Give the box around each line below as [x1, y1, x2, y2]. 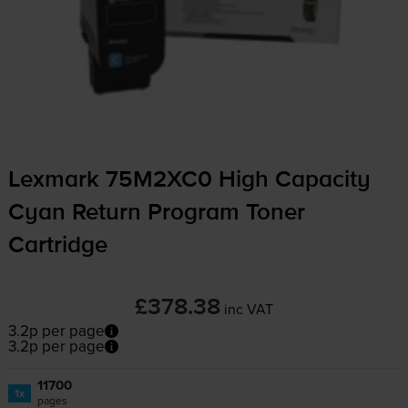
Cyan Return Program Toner [7, 201, 305, 226]
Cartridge [7, 234, 107, 259]
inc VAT [224, 299, 273, 320]
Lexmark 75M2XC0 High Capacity [7, 168, 371, 193]
